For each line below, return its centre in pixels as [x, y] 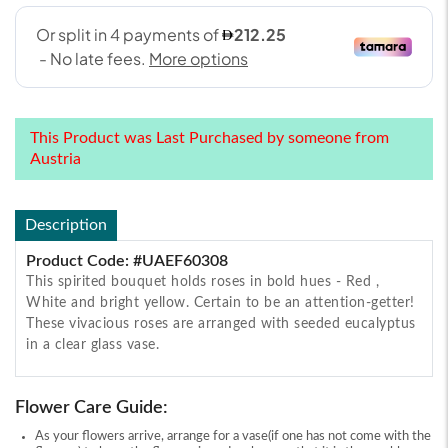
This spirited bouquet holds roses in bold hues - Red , [202, 281]
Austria [55, 158]
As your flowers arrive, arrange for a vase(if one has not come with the [233, 436]
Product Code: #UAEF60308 [127, 260]
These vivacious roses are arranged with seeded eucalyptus [221, 323]
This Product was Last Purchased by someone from [209, 137]
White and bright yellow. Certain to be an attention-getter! [220, 302]
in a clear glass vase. [92, 344]
